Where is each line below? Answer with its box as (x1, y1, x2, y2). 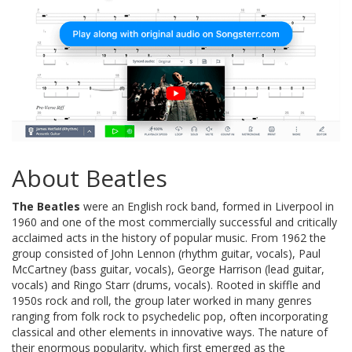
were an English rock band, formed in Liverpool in (80, 198, 334, 214)
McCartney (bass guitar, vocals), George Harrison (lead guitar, (12, 261, 324, 277)
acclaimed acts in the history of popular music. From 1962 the (12, 229, 326, 245)
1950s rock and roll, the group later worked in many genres (12, 292, 312, 308)
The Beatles (12, 198, 80, 214)
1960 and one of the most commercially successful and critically (12, 214, 337, 229)
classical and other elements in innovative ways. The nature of (12, 324, 328, 339)
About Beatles (12, 161, 167, 194)
